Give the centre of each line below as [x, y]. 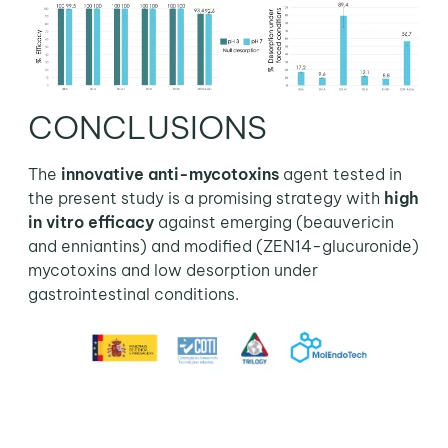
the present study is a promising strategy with [205, 197]
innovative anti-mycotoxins [169, 173]
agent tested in [340, 173]
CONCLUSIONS [147, 126]
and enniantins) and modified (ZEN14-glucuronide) [223, 245]
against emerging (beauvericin [273, 221]
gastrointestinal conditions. [133, 293]
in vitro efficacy [90, 221]
